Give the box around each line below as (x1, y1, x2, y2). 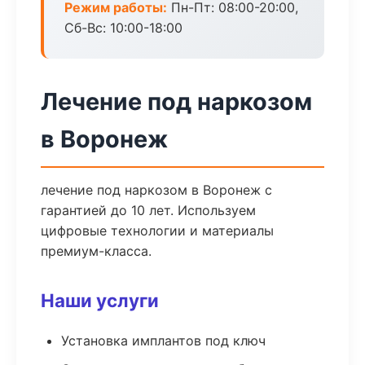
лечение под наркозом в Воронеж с (41, 182, 272, 198)
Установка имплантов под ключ (61, 332, 266, 349)
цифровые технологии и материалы (41, 222, 274, 239)
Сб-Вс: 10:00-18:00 (64, 20, 182, 36)
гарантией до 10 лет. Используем (41, 202, 256, 218)
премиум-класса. (41, 243, 152, 259)
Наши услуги (41, 289, 159, 311)
